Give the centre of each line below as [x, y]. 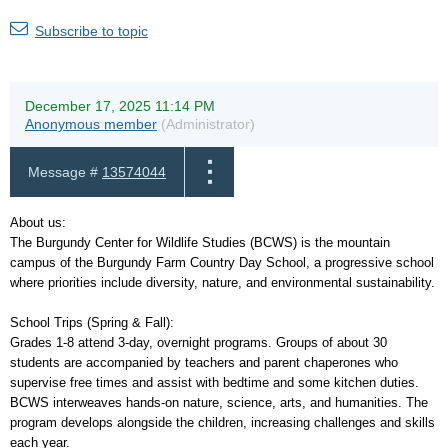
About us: [38, 223]
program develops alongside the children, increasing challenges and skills [222, 423]
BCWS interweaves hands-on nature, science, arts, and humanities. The [219, 403]
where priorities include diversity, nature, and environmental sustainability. [222, 283]
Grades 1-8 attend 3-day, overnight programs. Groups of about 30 [198, 343]
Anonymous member [91, 124]
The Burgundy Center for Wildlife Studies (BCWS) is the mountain [200, 243]
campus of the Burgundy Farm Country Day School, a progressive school [222, 263]
